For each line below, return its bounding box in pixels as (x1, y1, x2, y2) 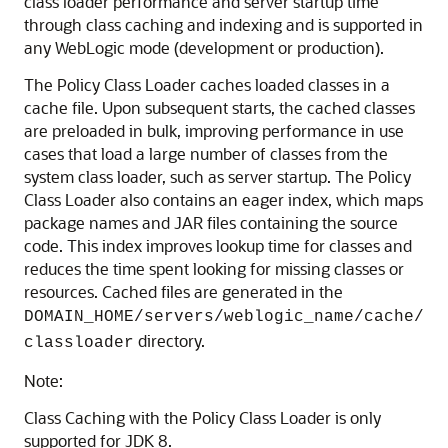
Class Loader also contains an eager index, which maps (24, 189, 423, 210)
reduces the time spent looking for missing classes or (24, 258, 404, 279)
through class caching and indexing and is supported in (24, 14, 423, 35)
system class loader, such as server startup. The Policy (24, 166, 411, 187)
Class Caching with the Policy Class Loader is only (24, 407, 381, 428)
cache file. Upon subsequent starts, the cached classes (24, 97, 415, 118)
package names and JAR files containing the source (24, 212, 398, 233)
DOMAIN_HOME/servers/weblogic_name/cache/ (24, 308, 424, 326)
